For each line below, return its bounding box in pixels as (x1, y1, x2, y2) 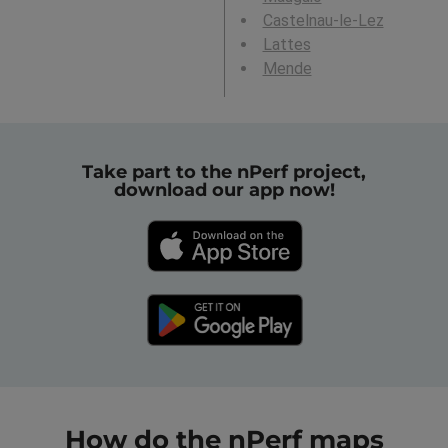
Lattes (262, 35, 311, 55)
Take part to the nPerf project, (82, 160, 366, 183)
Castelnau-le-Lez (262, 11, 384, 31)
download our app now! (113, 178, 335, 201)
